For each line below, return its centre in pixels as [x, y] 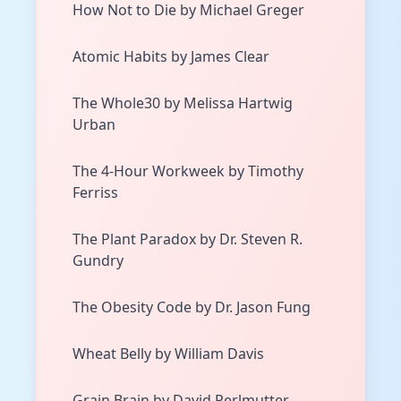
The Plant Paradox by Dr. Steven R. [188, 239]
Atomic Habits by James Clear [171, 57]
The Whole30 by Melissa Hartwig [183, 103]
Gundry [98, 261]
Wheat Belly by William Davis [168, 354]
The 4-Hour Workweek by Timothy [188, 171]
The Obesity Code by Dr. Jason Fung [192, 307]
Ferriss [95, 193]
